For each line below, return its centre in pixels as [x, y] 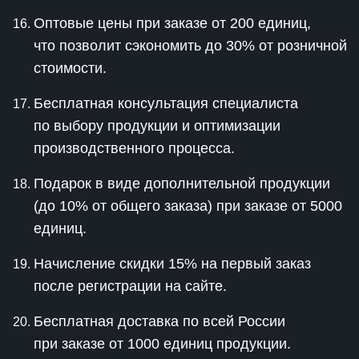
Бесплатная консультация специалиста [166, 103]
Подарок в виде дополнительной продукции [182, 184]
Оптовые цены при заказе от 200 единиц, [172, 23]
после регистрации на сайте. [130, 286]
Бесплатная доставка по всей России [159, 321]
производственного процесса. [134, 148]
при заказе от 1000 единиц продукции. [162, 344]
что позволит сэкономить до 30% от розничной [190, 46]
